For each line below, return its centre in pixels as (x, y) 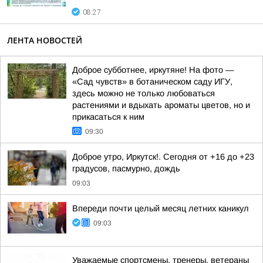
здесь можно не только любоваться (144, 93)
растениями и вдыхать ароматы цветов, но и (161, 105)
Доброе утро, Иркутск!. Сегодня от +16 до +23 (163, 157)
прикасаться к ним (108, 117)
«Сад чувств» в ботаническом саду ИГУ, (152, 82)
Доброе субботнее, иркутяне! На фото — (153, 70)
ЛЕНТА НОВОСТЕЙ (45, 40)
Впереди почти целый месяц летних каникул (161, 208)
